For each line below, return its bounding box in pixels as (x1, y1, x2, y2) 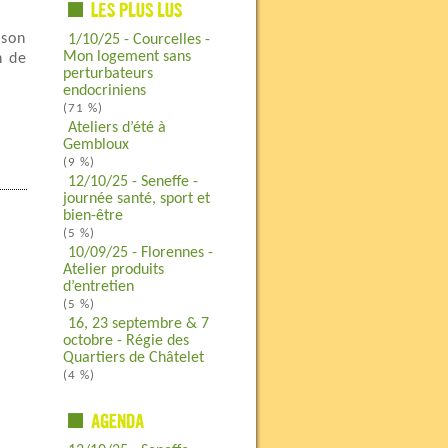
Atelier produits (62, 262, 164, 278)
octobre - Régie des (62, 333, 189, 349)
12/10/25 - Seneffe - (67, 174, 198, 190)
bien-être (62, 208, 123, 224)
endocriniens (62, 83, 146, 99)
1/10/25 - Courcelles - (67, 32, 210, 48)
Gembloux (62, 137, 129, 153)
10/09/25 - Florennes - (67, 245, 213, 261)
